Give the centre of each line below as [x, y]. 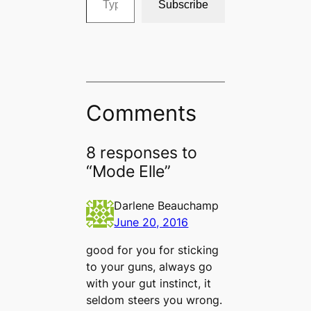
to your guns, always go [150, 267]
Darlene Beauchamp [167, 206]
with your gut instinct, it [149, 284]
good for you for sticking [153, 250]
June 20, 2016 [151, 222]
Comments [142, 113]
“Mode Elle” [129, 171]
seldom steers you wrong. [154, 300]
